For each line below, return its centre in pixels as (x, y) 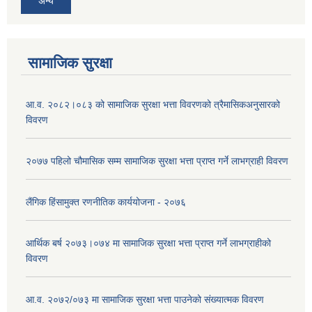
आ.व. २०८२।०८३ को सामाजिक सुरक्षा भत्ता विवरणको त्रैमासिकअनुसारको (153, 105)
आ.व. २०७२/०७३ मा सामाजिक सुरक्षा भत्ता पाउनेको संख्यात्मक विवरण (145, 300)
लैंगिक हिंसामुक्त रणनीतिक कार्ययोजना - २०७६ (106, 202)
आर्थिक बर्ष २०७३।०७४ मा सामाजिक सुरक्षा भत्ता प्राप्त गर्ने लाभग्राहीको (148, 243)
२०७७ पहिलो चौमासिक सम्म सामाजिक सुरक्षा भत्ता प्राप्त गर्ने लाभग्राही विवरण (157, 161)
